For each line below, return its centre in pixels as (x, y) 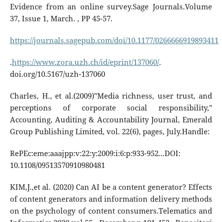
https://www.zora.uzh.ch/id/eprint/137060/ (85, 62)
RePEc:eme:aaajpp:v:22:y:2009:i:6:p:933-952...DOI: (95, 153)
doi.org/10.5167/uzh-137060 (57, 74)
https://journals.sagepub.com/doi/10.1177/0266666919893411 (114, 40)
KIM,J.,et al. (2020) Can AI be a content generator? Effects (111, 187)
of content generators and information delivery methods (111, 199)
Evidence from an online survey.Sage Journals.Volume (111, 6)
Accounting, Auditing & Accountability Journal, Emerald (111, 119)
